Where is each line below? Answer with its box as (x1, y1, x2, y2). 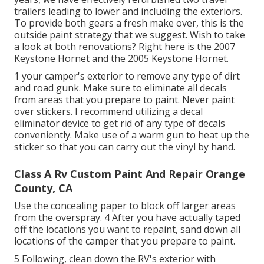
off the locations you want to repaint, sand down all (14, 223, 240, 236)
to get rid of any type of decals (89, 117, 225, 130)
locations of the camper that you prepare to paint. (14, 235, 235, 248)
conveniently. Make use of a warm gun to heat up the (14, 128, 249, 142)
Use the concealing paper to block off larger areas (14, 199, 236, 213)
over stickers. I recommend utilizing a (14, 105, 180, 118)
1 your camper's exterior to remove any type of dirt (14, 70, 240, 83)
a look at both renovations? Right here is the (14, 40, 214, 54)
